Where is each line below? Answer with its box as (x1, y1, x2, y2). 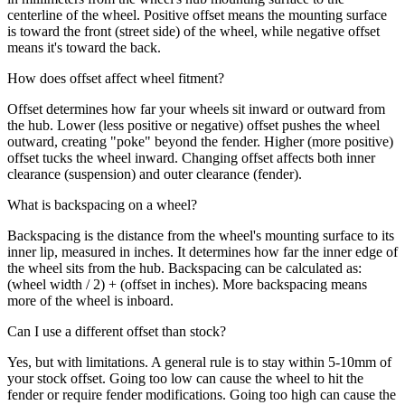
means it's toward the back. (7, 39, 161, 55)
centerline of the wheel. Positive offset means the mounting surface (7, 6, 387, 23)
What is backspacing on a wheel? (7, 196, 197, 212)
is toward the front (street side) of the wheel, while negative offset (7, 23, 380, 39)
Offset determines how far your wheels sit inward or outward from (7, 100, 385, 117)
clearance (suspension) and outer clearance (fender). (7, 165, 302, 182)
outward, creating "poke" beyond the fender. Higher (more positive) (7, 133, 393, 149)
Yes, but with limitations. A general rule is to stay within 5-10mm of (7, 353, 391, 370)
